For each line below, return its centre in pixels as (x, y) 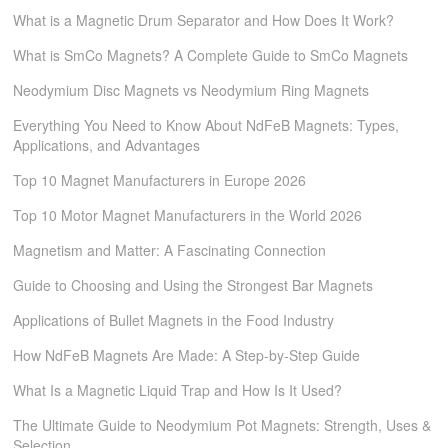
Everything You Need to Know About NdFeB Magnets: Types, (206, 125)
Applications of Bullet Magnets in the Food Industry (174, 320)
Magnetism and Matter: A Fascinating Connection (170, 250)
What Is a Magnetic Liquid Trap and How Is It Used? (178, 390)
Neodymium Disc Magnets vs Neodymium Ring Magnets (191, 90)
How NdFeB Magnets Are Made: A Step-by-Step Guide (187, 355)
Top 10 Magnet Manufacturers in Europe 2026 (160, 180)
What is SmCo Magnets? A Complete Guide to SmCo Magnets (211, 55)
